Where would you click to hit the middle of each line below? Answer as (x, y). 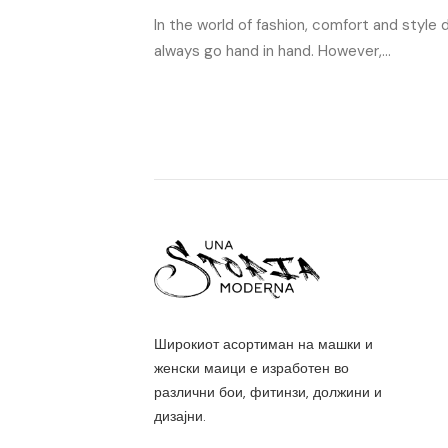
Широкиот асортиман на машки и (263, 343)
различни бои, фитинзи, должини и (267, 391)
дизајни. (179, 415)
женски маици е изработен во (251, 367)
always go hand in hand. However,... (272, 51)
